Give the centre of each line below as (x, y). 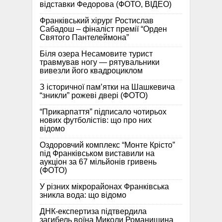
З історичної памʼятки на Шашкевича (107, 87)
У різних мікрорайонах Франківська (104, 187)
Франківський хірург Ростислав (97, 21)
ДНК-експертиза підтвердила (93, 212)
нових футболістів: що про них (96, 120)
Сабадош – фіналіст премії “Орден (103, 29)
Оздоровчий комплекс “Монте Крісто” (107, 145)
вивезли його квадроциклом (91, 71)
